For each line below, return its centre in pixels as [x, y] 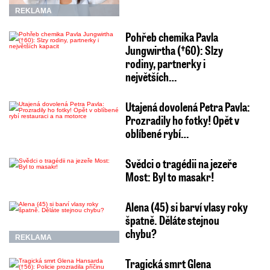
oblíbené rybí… [157, 133]
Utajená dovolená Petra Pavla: [187, 107]
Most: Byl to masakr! [169, 177]
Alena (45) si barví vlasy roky [186, 207]
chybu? [141, 234]
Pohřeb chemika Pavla [171, 37]
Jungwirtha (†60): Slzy [174, 50]
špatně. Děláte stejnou [172, 220]
